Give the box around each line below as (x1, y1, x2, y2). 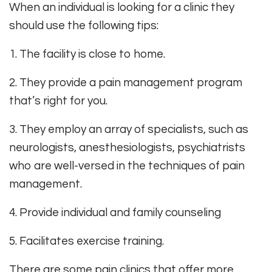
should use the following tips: (9, 19, 158, 32)
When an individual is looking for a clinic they (9, 1, 234, 14)
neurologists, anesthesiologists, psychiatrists (9, 141, 245, 154)
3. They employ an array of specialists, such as (9, 123, 248, 136)
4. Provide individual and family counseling (9, 206, 221, 219)
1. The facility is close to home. (9, 48, 165, 61)
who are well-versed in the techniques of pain (9, 160, 245, 172)
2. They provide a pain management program (9, 76, 242, 89)
